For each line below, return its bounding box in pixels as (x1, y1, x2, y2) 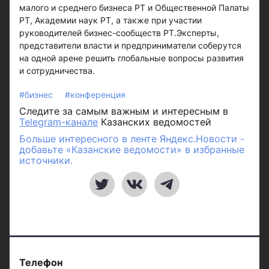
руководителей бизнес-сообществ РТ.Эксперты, (19, 28, 219, 38)
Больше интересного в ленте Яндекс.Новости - (19, 133, 244, 145)
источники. (19, 154, 73, 166)
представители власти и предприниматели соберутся (19, 40, 241, 50)
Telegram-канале (19, 116, 98, 128)
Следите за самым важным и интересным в (19, 105, 228, 117)
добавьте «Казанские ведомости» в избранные (19, 144, 244, 156)
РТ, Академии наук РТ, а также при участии (19, 15, 202, 25)
